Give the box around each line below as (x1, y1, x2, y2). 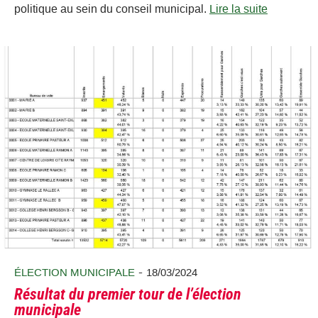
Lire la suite (209, 2, 268, 15)
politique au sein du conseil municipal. (14, 2, 209, 15)
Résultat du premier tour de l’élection (14, 285, 241, 303)
